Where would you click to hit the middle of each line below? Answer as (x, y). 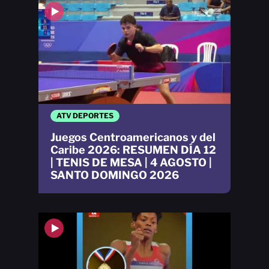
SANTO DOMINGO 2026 (115, 175)
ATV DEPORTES (85, 115)
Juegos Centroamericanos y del (133, 137)
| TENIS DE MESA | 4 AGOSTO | (131, 162)
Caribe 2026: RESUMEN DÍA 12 (133, 150)
